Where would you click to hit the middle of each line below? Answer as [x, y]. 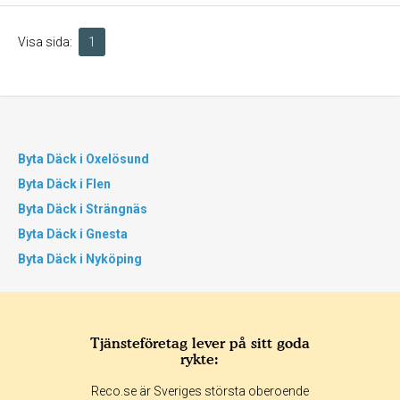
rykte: [200, 359]
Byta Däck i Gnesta [73, 234]
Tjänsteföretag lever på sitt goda [200, 343]
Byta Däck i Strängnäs [83, 209]
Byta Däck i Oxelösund [83, 159]
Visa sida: [45, 42]
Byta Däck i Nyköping [80, 259]
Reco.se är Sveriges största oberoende [200, 391]
